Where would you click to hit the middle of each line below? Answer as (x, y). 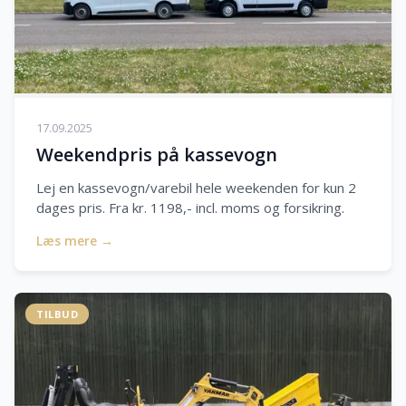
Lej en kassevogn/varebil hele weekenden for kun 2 (196, 188)
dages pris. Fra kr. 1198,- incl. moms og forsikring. (190, 208)
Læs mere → (75, 241)
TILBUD (57, 314)
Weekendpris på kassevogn (157, 155)
